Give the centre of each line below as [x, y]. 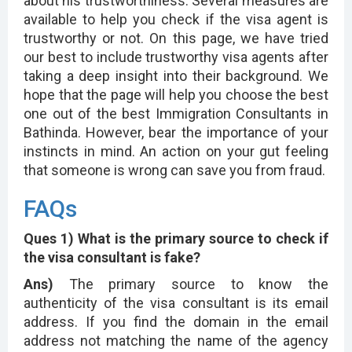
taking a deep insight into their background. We [176, 75]
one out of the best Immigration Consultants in [176, 113]
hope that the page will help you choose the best [176, 94]
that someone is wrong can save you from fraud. [174, 170]
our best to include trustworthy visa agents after [176, 57]
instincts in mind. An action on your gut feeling [176, 151]
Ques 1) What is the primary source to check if [176, 238]
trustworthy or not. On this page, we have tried [176, 38]
